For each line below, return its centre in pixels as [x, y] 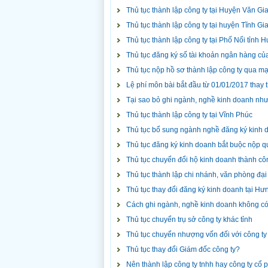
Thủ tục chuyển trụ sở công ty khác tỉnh [189, 220]
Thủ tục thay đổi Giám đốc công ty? [183, 249]
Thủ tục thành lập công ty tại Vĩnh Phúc [189, 115]
